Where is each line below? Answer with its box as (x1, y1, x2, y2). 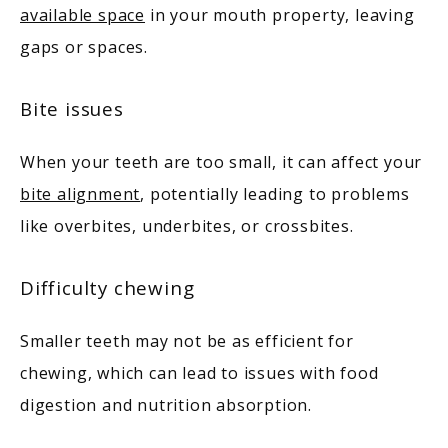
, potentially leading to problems (140, 182, 410, 205)
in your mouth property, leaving (145, 3, 415, 26)
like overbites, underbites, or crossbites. (20, 214, 359, 237)
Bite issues (20, 95, 124, 121)
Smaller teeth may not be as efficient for (20, 329, 354, 352)
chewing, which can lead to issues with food (20, 361, 379, 384)
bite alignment (20, 182, 141, 205)
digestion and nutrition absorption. (20, 393, 312, 416)
